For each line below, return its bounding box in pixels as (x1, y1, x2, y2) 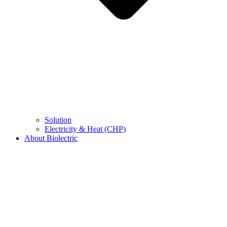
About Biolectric (24, 134, 78, 143)
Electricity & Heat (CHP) (45, 125, 126, 134)
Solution (45, 116, 71, 125)
